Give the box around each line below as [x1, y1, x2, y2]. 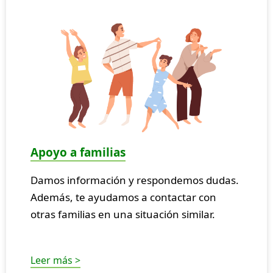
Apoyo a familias [30, 144, 126, 160]
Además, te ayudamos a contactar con [30, 190, 216, 204]
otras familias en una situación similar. [30, 207, 215, 221]
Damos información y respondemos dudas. [30, 172, 239, 187]
